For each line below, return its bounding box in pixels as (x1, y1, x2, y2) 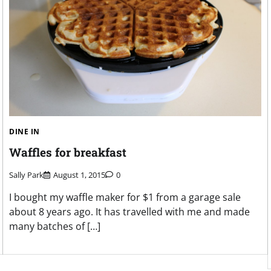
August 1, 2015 (53, 169, 105, 180)
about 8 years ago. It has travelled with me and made (9, 204, 250, 218)
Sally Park (9, 169, 44, 180)
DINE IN (9, 126, 40, 137)
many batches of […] (9, 219, 100, 233)
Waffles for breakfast (9, 145, 126, 160)
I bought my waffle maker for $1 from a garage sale (9, 190, 241, 204)
